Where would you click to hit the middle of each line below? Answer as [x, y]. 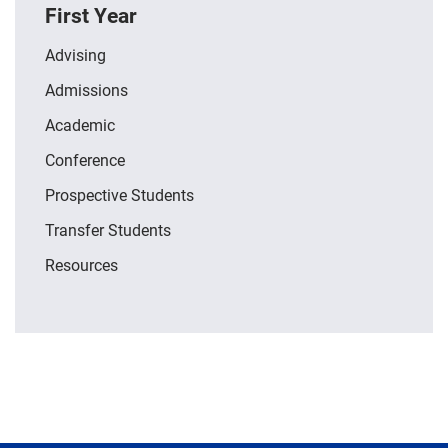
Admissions [86, 90]
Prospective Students [119, 195]
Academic [80, 125]
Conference [85, 160]
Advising [75, 55]
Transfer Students [108, 230]
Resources [81, 265]
